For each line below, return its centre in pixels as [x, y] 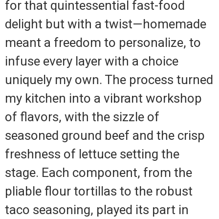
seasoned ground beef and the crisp [105, 135]
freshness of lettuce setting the [92, 154]
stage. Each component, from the [99, 172]
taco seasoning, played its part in [97, 209]
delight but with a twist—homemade [106, 24]
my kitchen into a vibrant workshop [103, 98]
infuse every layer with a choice [92, 61]
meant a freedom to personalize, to [103, 42]
